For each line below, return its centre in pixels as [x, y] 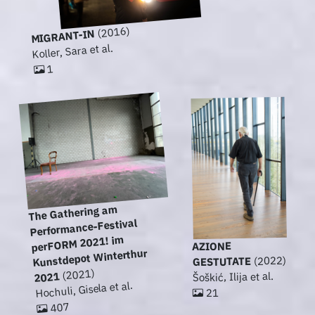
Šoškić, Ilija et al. [233, 277]
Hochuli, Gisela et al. [84, 290]
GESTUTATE [221, 262]
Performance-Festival [83, 227]
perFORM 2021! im [77, 244]
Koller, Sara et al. [73, 51]
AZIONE [212, 246]
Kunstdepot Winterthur [90, 258]
